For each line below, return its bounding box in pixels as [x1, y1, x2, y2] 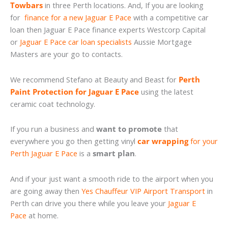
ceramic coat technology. [10, 98, 95, 109]
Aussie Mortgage [132, 37, 192, 47]
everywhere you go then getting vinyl [10, 136, 137, 147]
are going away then [10, 185, 81, 196]
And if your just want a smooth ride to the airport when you [10, 173, 213, 184]
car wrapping [137, 136, 188, 147]
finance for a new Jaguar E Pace [24, 12, 131, 23]
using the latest [139, 86, 193, 97]
